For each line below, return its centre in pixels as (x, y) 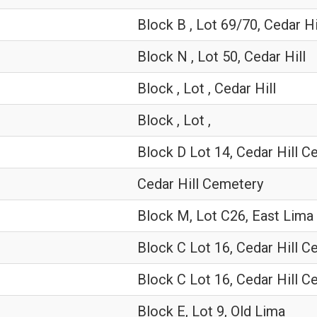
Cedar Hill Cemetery (200, 184)
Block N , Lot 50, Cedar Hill (221, 57)
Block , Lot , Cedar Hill (207, 88)
